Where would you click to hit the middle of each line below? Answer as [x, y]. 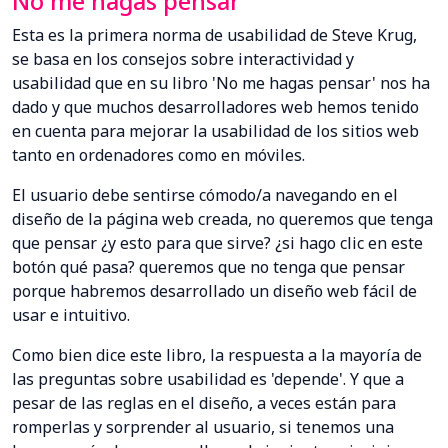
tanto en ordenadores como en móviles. [158, 154]
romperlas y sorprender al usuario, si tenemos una [203, 426]
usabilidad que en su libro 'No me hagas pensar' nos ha [221, 82]
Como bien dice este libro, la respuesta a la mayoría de [217, 354]
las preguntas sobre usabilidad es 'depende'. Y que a [208, 378]
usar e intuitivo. [71, 314]
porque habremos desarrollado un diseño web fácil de [214, 290]
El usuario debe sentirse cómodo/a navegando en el [205, 194]
